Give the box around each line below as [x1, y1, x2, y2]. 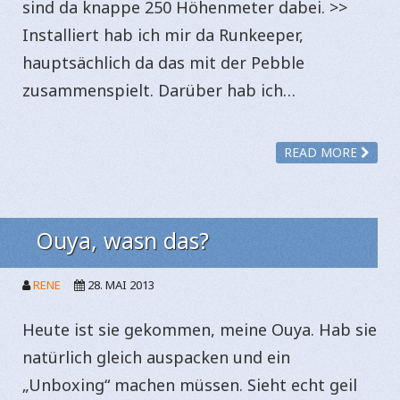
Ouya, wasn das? [36, 224, 209, 255]
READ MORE [284, 143, 361, 161]
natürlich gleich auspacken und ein [22, 346, 290, 368]
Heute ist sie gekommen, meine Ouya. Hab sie [22, 318, 377, 340]
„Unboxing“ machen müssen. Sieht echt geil [22, 373, 357, 396]
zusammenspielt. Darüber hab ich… [22, 79, 296, 101]
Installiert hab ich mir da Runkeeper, [22, 24, 304, 46]
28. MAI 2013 [87, 276, 154, 293]
